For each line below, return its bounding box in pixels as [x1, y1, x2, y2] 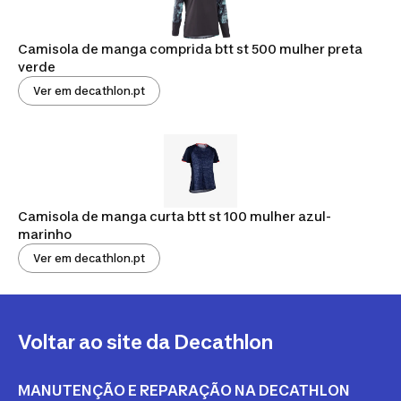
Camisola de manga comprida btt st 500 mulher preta [18, 40, 363, 56]
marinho [18, 226, 72, 242]
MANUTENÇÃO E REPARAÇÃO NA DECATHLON [18, 380, 350, 399]
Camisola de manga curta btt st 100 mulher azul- [18, 208, 331, 224]
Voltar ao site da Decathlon [18, 329, 273, 354]
